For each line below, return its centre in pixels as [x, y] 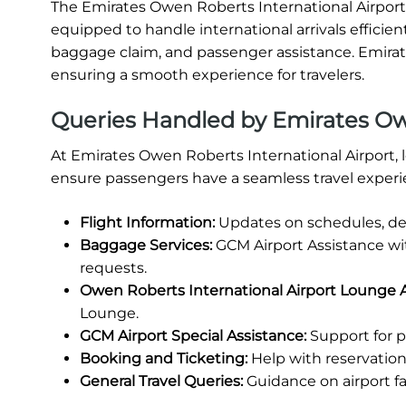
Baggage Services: [146, 245]
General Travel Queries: [161, 381]
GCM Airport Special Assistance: [193, 335]
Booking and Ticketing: [164, 358]
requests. [113, 267]
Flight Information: [147, 222]
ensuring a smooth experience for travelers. [208, 74]
